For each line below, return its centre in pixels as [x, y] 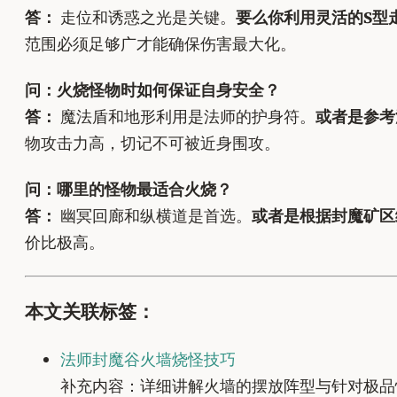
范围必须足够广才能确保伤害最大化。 [160, 44]
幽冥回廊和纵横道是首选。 [154, 216]
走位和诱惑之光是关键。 [146, 17]
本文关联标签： [90, 312]
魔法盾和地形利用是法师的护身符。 [186, 117]
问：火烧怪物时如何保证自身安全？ [152, 90]
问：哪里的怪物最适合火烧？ [128, 189]
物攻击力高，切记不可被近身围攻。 [152, 143]
